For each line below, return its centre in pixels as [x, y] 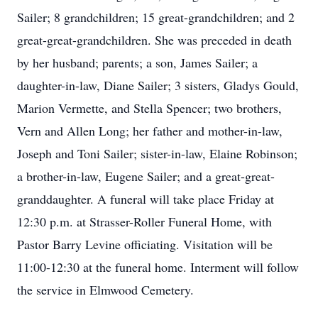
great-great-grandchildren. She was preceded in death [154, 40]
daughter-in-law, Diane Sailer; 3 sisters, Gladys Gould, [158, 85]
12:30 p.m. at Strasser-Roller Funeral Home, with [144, 221]
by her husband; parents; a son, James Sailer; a [137, 62]
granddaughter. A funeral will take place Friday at [146, 199]
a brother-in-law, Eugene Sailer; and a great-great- [146, 176]
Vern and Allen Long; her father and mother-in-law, [150, 131]
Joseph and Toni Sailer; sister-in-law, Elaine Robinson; [157, 153]
